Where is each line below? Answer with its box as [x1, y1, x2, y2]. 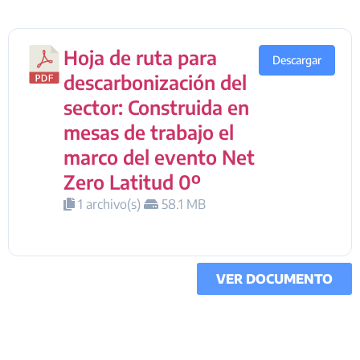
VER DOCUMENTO [216, 270, 333, 287]
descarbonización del [63, 69, 247, 94]
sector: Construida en [63, 94, 249, 119]
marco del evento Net [63, 144, 255, 169]
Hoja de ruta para [63, 44, 217, 69]
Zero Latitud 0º [63, 169, 201, 194]
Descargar [272, 52, 321, 67]
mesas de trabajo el [63, 119, 234, 144]
